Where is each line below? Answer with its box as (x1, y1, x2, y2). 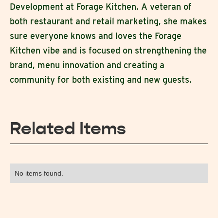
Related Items (10, 117, 126, 139)
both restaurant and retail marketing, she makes (10, 16, 207, 26)
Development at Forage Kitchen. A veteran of (10, 1, 192, 12)
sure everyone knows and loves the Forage (10, 30, 182, 41)
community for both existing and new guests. (10, 74, 192, 85)
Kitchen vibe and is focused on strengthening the (10, 45, 207, 55)
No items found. (15, 169, 63, 177)
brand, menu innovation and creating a (10, 59, 164, 70)
